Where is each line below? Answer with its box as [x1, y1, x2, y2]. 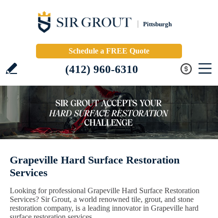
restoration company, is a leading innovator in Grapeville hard [10, 204, 199, 212]
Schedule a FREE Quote [69, 47, 149, 55]
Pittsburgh [143, 20, 172, 28]
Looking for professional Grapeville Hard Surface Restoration [10, 186, 200, 195]
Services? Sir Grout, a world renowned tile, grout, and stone [10, 195, 194, 203]
